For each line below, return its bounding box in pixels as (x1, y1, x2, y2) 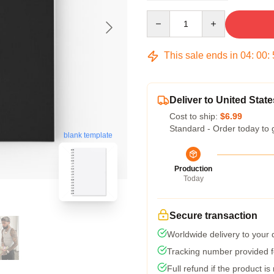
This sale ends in (161, 50, 240, 61)
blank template (64, 131, 113, 140)
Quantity (146, 11, 179, 21)
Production (174, 165, 212, 173)
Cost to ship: (169, 111, 220, 121)
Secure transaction (169, 210, 257, 221)
